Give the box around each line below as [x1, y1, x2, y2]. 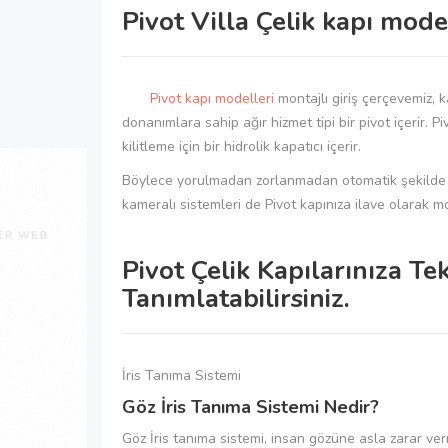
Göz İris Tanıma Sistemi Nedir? [122, 394, 379, 419]
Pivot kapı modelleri [122, 88, 274, 108]
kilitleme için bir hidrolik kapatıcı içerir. [122, 136, 361, 156]
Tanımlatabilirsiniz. [122, 280, 350, 316]
